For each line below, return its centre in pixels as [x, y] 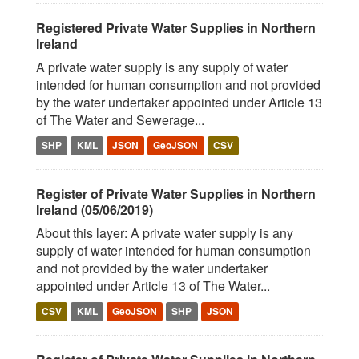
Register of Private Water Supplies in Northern [176, 194]
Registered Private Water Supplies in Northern [176, 28]
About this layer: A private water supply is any [165, 233]
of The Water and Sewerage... [120, 120]
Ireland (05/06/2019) [95, 210]
